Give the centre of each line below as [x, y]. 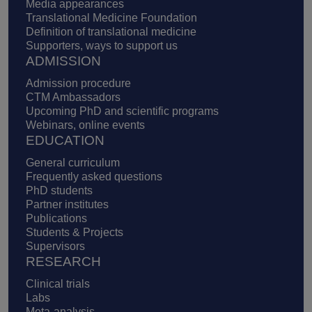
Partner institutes [67, 204]
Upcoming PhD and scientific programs [122, 111]
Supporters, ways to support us [102, 45]
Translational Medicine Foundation [111, 17]
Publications [56, 218]
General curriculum [73, 162]
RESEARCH [63, 261]
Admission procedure [78, 83]
